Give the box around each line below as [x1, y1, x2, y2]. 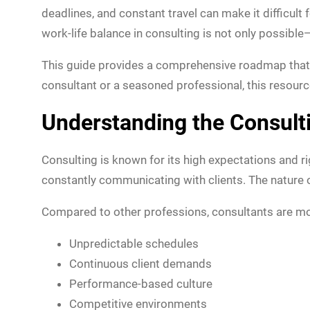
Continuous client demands [69, 256, 212, 271]
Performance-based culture [69, 276, 212, 291]
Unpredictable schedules [69, 236, 199, 250]
